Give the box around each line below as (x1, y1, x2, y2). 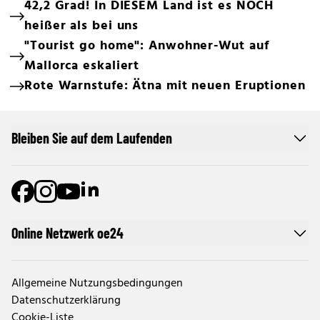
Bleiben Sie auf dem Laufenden (11, 129, 172, 147)
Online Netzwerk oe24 (11, 224, 124, 242)
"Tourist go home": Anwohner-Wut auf (24, 36, 269, 57)
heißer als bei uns (24, 16, 139, 37)
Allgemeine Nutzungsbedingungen (11, 274, 183, 294)
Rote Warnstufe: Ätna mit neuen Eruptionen (24, 76, 306, 97)
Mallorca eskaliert (24, 56, 140, 77)
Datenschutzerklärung (11, 291, 121, 311)
